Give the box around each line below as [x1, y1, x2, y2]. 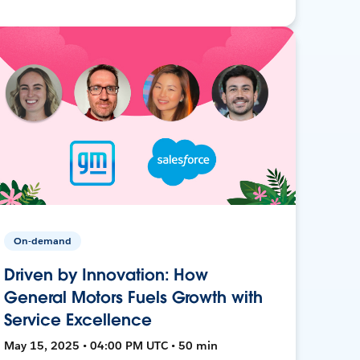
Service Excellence [4, 309, 152, 330]
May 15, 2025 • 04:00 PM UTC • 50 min [4, 337, 219, 353]
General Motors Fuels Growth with [4, 286, 263, 308]
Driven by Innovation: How [4, 264, 209, 285]
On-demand [14, 233, 72, 247]
